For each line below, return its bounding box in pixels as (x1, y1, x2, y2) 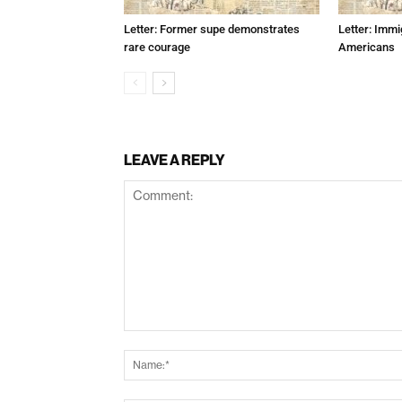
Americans (338, 39, 395, 54)
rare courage (124, 39, 190, 54)
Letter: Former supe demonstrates (124, 22, 300, 36)
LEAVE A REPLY (124, 150, 225, 169)
